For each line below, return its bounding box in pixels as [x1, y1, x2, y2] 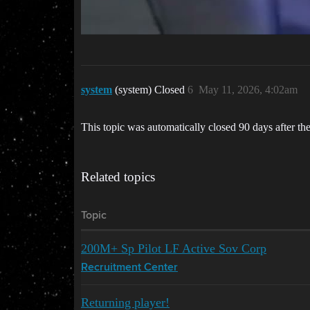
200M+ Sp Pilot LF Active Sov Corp [81, 241, 266, 255]
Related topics [81, 169, 155, 184]
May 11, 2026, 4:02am [199, 83, 298, 95]
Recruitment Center [81, 262, 178, 273]
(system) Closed [115, 83, 188, 95]
